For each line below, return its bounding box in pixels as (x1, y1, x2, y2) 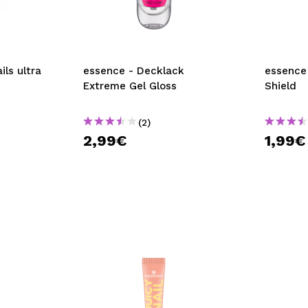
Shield (265, 80, 297, 92)
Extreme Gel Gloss (82, 80, 177, 92)
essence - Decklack (82, 65, 184, 77)
